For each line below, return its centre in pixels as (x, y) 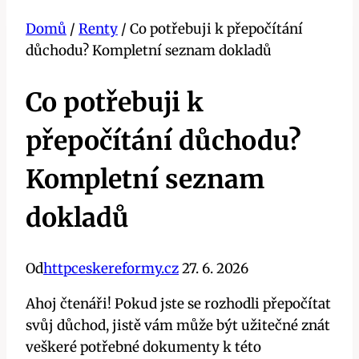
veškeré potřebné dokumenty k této (143, 347)
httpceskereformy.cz (111, 269)
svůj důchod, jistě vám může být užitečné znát (178, 326)
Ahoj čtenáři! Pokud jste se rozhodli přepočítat (178, 304)
